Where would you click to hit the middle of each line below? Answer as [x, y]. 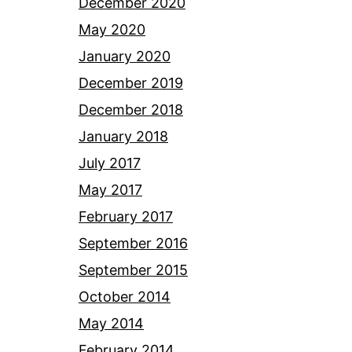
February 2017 [126, 217]
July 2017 [110, 163]
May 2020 [112, 30]
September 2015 [133, 270]
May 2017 [110, 190]
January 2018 [123, 137]
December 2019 [131, 83]
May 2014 [111, 324]
